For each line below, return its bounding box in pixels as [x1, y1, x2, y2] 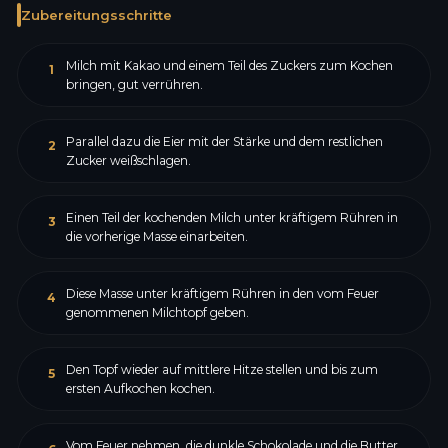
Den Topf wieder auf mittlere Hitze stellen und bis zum [65, 362, 378, 377]
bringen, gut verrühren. [65, 77, 203, 92]
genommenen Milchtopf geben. [65, 305, 249, 320]
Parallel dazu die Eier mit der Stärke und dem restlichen [65, 134, 383, 149]
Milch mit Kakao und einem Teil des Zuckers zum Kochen [65, 58, 393, 73]
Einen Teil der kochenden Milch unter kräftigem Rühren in [65, 210, 398, 225]
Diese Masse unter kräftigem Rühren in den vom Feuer [65, 286, 379, 301]
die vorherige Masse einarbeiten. [65, 229, 248, 244]
